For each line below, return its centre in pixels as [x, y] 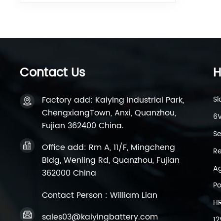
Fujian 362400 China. [83, 126]
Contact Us [53, 73]
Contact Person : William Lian [100, 195]
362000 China [69, 173]
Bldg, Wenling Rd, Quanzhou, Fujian [111, 161]
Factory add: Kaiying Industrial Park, [113, 100]
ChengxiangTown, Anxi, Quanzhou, [109, 113]
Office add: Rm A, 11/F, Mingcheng [109, 148]
